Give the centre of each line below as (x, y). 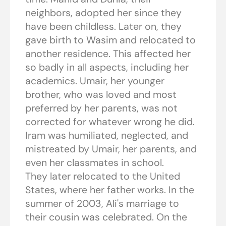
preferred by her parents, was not (101, 108)
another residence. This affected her (108, 54)
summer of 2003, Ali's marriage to (102, 204)
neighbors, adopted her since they (103, 13)
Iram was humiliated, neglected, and (107, 136)
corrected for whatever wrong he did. (110, 122)
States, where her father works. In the (110, 190)
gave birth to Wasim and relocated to (110, 40)
